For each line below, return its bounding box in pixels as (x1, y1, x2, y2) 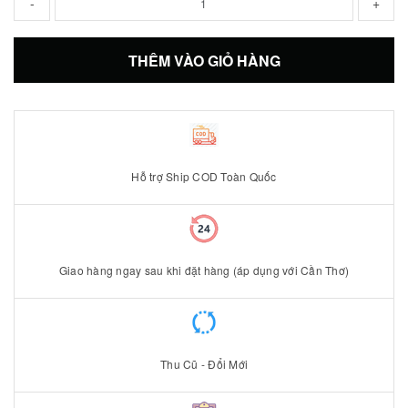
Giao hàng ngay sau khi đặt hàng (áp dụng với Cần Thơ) (58, 262, 350, 278)
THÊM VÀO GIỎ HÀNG (127, 49, 280, 71)
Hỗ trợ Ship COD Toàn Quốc (131, 168, 277, 184)
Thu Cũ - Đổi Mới (160, 356, 248, 372)
